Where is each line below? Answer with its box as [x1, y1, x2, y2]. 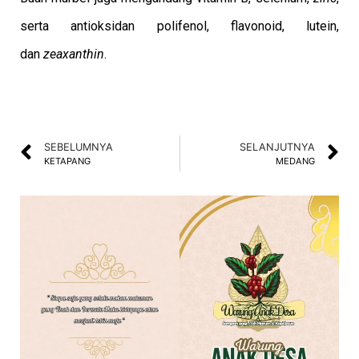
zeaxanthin [43, 46, 104, 62]
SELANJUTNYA [240, 140, 315, 153]
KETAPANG [44, 155, 91, 167]
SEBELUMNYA [44, 140, 113, 153]
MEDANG [276, 155, 315, 167]
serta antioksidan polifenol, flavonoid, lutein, [20, 18, 339, 34]
